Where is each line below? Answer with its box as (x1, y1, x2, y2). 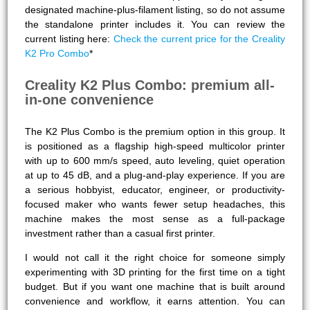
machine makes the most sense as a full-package (25, 212, 285, 224)
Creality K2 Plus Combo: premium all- (25, 77, 275, 93)
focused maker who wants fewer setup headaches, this (25, 198, 285, 210)
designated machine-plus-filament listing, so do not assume (25, 3, 285, 15)
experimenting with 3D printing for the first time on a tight (25, 266, 285, 277)
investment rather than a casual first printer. (25, 227, 216, 239)
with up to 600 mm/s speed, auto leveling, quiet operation (25, 154, 285, 166)
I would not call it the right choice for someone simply (25, 251, 285, 263)
